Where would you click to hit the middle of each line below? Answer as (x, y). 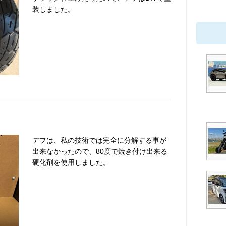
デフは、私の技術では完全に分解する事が (99, 140)
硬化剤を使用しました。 (71, 162)
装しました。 (53, 9)
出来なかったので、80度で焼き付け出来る (100, 151)
